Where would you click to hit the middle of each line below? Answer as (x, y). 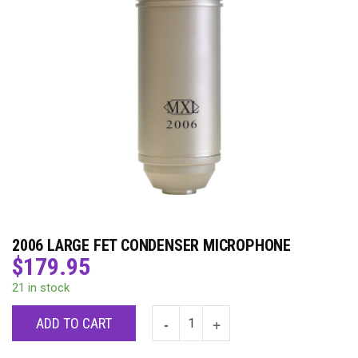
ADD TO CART (74, 323)
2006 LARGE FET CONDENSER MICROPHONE (151, 245)
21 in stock (41, 288)
